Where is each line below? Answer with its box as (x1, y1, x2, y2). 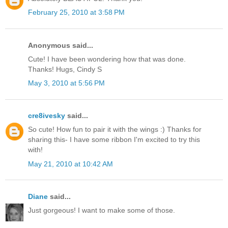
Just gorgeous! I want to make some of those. (28, 206, 175, 214)
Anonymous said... (28, 41, 93, 49)
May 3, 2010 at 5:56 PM (28, 79, 105, 88)
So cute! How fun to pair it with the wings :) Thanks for (28, 125, 202, 134)
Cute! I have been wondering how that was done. (28, 54, 186, 63)
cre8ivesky (28, 111, 65, 120)
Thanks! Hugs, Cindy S (28, 65, 102, 73)
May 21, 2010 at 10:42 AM (28, 159, 113, 168)
